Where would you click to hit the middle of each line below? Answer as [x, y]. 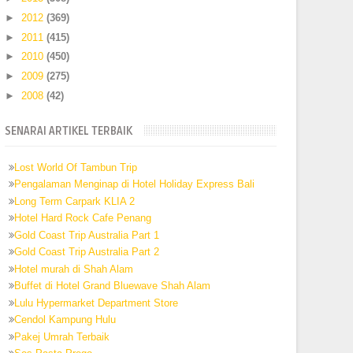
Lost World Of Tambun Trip [76, 167]
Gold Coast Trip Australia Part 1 [87, 235]
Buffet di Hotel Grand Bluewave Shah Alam [113, 286]
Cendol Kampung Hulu [65, 320]
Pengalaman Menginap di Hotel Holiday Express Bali [135, 184]
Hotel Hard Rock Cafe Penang [83, 218]
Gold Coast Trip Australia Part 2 [87, 252]
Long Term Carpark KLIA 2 [75, 201]
